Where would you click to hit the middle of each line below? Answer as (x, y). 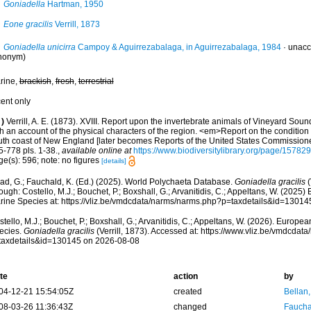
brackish (35, 81)
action (185, 277)
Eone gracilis (28, 24)
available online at (96, 151)
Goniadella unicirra (39, 47)
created (187, 292)
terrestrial (96, 81)
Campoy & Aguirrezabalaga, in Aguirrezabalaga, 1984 (178, 47)
